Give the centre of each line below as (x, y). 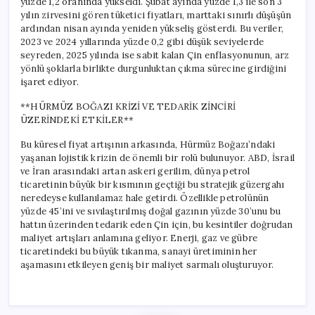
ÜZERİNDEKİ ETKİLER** (77, 120)
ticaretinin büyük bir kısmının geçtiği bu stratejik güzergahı (153, 184)
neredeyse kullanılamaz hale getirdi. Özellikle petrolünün (145, 198)
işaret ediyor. (50, 82)
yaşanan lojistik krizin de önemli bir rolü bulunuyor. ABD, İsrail (157, 157)
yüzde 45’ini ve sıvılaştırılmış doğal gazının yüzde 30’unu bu (151, 211)
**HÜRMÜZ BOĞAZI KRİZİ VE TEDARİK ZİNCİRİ (128, 106)
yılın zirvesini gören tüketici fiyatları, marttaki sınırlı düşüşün (156, 15)
